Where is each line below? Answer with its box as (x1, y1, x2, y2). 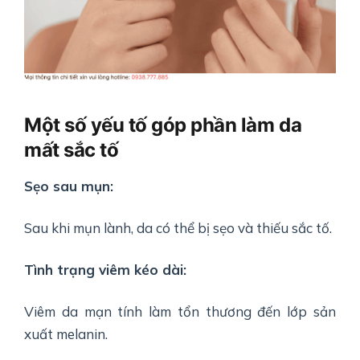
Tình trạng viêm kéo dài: (24, 261, 186, 279)
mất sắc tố (24, 138, 119, 162)
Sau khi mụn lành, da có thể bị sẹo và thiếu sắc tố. (24, 219, 332, 237)
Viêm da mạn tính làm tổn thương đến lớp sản (24, 303, 336, 321)
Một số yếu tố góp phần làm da (24, 113, 302, 137)
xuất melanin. (24, 325, 108, 343)
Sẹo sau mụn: (24, 178, 113, 195)
